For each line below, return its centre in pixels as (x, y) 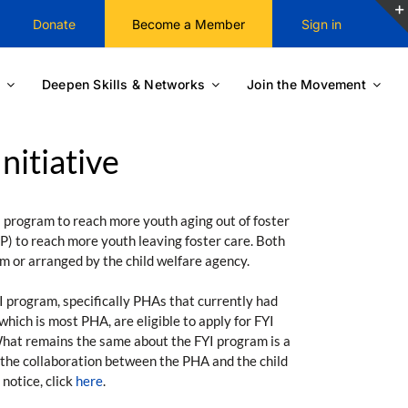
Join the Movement (306, 84)
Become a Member (188, 24)
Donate (54, 24)
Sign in (321, 24)
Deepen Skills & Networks (123, 84)
